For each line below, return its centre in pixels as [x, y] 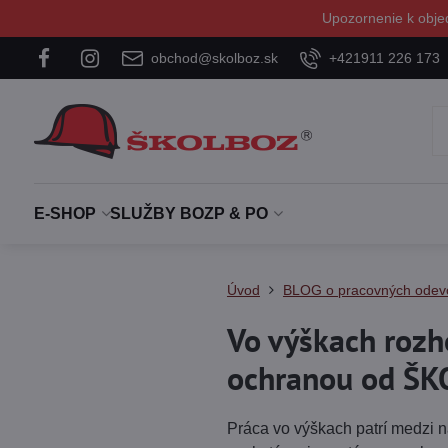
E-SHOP [64, 213]
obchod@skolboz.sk [214, 57]
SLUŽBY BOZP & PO [188, 213]
